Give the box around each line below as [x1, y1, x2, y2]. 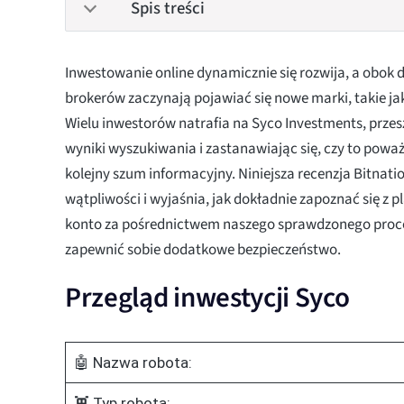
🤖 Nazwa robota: [73, 353, 192, 372]
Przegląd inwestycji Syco [65, 277, 350, 317]
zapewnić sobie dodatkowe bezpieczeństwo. [65, 238, 341, 261]
